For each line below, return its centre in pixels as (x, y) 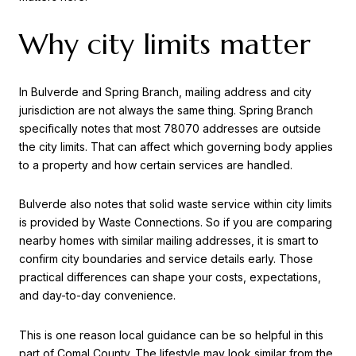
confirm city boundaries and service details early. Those (166, 259)
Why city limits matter (165, 44)
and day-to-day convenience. (97, 296)
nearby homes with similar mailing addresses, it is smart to (169, 241)
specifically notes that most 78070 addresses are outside (170, 128)
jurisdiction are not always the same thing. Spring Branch (166, 110)
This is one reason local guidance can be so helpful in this (171, 335)
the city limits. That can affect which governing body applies (176, 146)
